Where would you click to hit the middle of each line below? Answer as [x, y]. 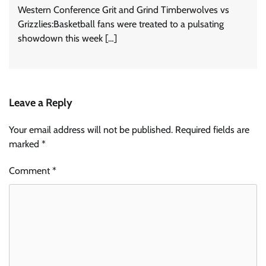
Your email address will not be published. [91, 130]
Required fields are [212, 130]
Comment [31, 171]
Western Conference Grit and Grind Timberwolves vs [123, 10]
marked [25, 144]
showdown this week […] [67, 39]
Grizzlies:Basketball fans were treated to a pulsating [121, 24]
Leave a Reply [41, 103]
